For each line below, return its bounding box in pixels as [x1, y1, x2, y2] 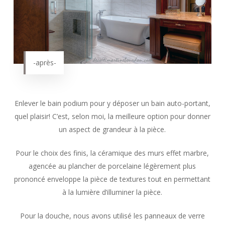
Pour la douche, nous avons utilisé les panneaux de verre [20, 211, 205, 221]
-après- [33, 58, 56, 68]
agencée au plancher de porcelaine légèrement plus [29, 161, 196, 171]
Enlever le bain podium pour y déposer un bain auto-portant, [14, 98, 210, 108]
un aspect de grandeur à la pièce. [59, 125, 166, 135]
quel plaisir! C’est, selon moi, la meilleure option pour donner [14, 111, 210, 122]
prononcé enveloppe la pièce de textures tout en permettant [14, 174, 211, 184]
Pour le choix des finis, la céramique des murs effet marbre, [16, 148, 209, 158]
